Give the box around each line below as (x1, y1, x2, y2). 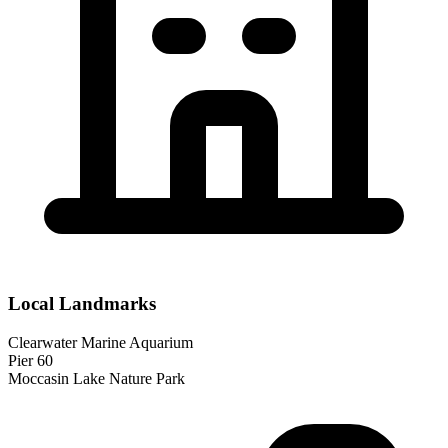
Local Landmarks (8, 292, 156, 314)
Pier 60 (8, 351, 53, 369)
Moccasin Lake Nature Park (8, 369, 185, 387)
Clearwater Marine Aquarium (8, 333, 193, 351)
